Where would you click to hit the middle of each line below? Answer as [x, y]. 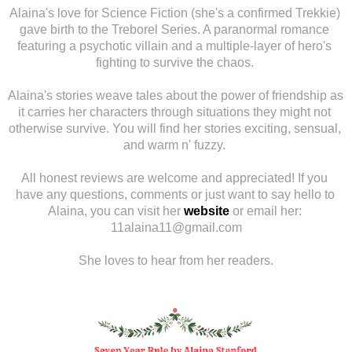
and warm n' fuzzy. [176, 145]
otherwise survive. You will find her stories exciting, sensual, [174, 128]
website [206, 211]
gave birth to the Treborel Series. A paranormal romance [174, 29]
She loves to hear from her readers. [176, 260]
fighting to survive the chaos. [176, 62]
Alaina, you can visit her [115, 211]
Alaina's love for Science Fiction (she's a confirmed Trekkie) [174, 13]
